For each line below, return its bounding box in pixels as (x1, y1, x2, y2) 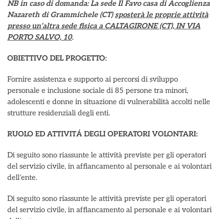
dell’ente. (7, 173, 37, 182)
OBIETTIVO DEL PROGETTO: (7, 54, 107, 63)
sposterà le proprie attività (115, 10, 208, 19)
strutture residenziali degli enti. (7, 109, 110, 117)
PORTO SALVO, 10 (7, 33, 72, 42)
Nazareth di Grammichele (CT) (7, 10, 115, 19)
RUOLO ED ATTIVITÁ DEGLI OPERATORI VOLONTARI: (7, 130, 197, 138)
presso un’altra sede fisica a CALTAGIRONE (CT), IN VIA (7, 22, 200, 30)
